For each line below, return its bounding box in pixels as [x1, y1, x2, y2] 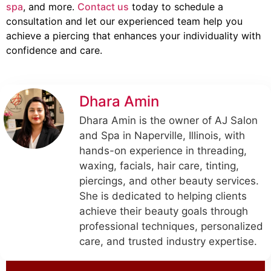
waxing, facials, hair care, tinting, [79, 159, 239, 172]
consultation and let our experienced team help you [6, 15, 243, 28]
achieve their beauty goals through [79, 204, 248, 217]
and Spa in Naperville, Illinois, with [79, 129, 245, 142]
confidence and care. [6, 44, 105, 57]
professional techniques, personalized [79, 220, 263, 232]
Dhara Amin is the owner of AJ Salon [79, 114, 258, 126]
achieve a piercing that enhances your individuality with [6, 30, 261, 42]
